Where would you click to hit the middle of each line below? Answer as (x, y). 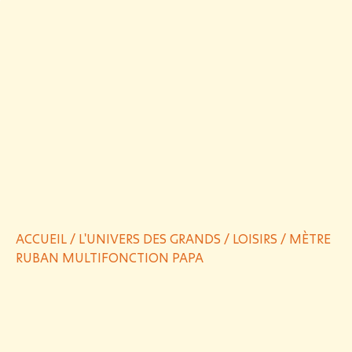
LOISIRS (255, 238)
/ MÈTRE (304, 238)
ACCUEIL (41, 238)
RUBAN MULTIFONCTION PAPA (110, 257)
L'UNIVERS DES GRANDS (150, 238)
